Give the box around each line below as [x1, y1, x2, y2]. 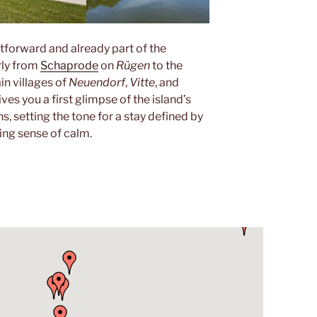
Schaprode [40, 58, 98, 72]
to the [152, 58, 183, 72]
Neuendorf [69, 75, 125, 89]
